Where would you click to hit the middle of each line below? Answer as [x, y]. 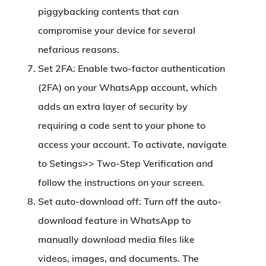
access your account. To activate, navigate [132, 144]
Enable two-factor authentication [151, 68]
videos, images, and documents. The [118, 258]
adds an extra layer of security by [113, 106]
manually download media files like [116, 239]
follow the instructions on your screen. [121, 182]
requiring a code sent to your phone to [122, 125]
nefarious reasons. [79, 49]
